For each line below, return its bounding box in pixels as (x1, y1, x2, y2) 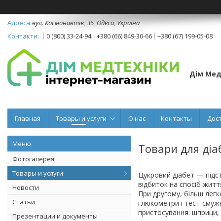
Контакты (161, 113, 192, 123)
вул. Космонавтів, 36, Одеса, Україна (32, 18, 140, 27)
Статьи (12, 197, 35, 206)
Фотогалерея (12, 154, 54, 163)
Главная (15, 113, 40, 123)
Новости (12, 183, 39, 192)
